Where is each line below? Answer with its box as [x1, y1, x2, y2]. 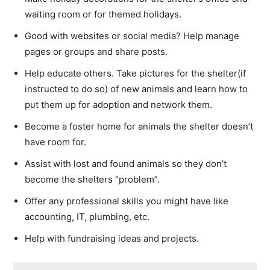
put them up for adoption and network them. [25, 98, 212, 110]
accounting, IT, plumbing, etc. [25, 210, 149, 222]
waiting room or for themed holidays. [25, 8, 181, 20]
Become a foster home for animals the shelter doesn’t [25, 120, 253, 132]
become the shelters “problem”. [25, 173, 160, 185]
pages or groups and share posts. [25, 45, 168, 57]
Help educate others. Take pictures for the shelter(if [25, 67, 246, 79]
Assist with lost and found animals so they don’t [25, 157, 227, 169]
